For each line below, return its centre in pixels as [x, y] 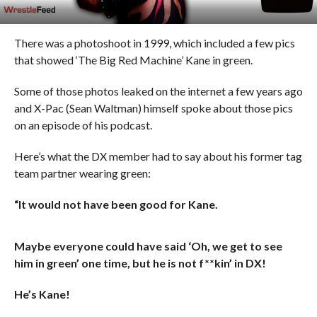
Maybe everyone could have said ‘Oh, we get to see [148, 246]
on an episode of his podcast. [83, 125]
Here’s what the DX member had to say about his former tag [158, 156]
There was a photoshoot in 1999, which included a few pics [154, 43]
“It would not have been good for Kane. [116, 204]
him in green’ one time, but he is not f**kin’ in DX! [140, 263]
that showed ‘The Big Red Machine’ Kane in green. [133, 60]
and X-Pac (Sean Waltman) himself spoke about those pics [153, 108]
